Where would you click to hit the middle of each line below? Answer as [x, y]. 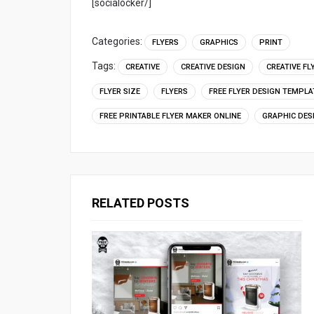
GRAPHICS [219, 42]
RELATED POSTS [141, 203]
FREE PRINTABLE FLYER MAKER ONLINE [170, 116]
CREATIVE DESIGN [213, 67]
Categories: [118, 41]
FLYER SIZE [120, 91]
